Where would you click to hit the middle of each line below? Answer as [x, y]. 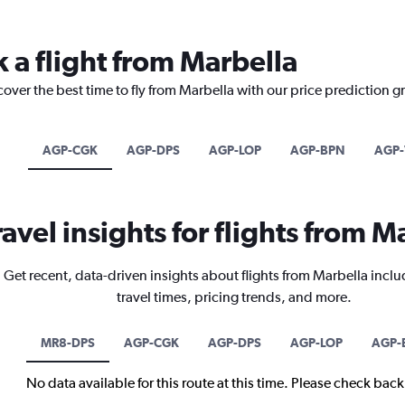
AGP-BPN [317, 150]
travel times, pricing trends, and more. [234, 297]
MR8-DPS [68, 342]
